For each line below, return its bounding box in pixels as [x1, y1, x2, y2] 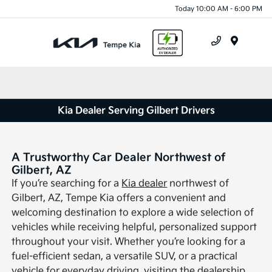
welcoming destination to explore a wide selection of [12, 207, 254, 219]
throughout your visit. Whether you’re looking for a [12, 236, 246, 248]
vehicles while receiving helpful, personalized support [12, 222, 257, 234]
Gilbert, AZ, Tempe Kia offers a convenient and [12, 192, 226, 205]
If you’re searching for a [12, 178, 122, 190]
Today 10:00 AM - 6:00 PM [175, 4, 262, 13]
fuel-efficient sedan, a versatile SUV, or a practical [12, 251, 238, 263]
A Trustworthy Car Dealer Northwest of [12, 151, 226, 165]
